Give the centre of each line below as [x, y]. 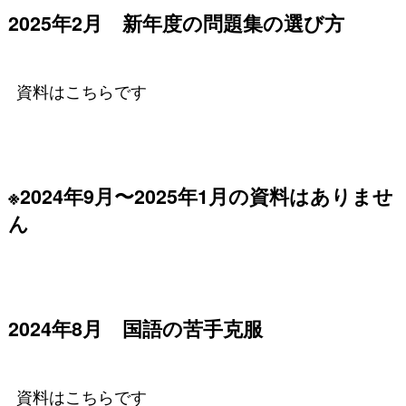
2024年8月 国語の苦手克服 [135, 329]
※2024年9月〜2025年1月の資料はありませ [200, 196]
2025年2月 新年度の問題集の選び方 [176, 23]
